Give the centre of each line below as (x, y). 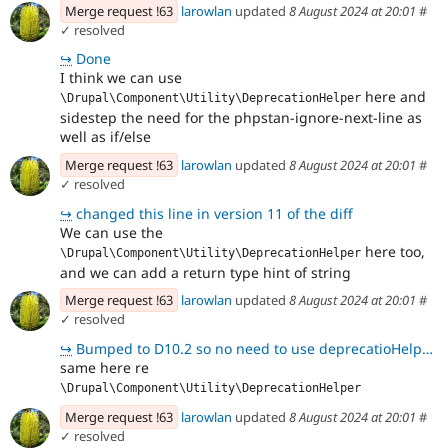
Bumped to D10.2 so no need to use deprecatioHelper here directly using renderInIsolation (247, 349)
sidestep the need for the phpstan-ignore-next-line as (241, 118)
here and (393, 97)
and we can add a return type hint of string (205, 272)
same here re (104, 368)
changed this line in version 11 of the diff (212, 213)
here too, (393, 251)
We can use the (111, 232)
